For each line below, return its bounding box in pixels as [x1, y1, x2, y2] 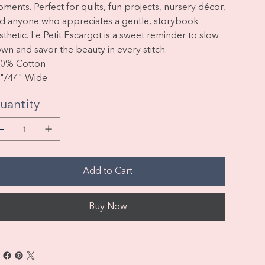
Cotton [15, 60, 48, 69]
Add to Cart [83, 167, 133, 176]
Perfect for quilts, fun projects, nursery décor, [33, 3, 225, 12]
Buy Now [88, 202, 127, 212]
